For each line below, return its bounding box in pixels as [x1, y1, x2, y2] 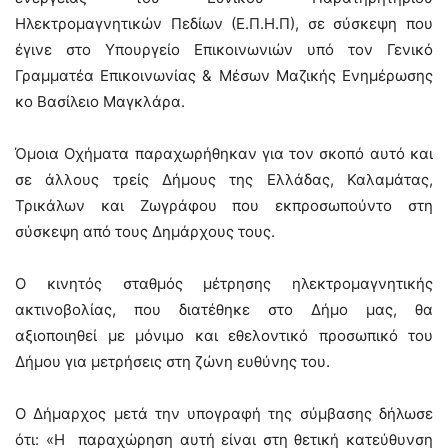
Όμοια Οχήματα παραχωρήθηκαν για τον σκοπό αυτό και [15, 144, 433, 163]
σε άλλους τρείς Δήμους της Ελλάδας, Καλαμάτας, [15, 170, 433, 189]
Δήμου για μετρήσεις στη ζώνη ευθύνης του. [15, 352, 330, 371]
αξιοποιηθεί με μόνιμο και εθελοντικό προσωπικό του [15, 326, 433, 345]
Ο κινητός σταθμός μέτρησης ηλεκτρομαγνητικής [15, 274, 433, 293]
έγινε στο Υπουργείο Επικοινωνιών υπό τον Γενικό [15, 40, 433, 59]
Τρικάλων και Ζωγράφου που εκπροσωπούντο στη [15, 196, 433, 215]
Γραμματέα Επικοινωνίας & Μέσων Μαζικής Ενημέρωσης [15, 66, 433, 85]
